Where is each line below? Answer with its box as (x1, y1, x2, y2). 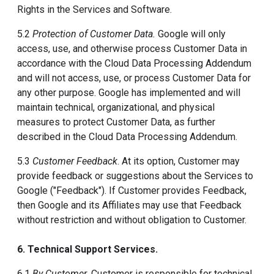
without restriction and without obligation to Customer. (17, 214, 246, 226)
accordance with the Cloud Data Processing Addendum (17, 57, 251, 69)
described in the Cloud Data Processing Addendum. (17, 131, 237, 143)
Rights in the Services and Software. (17, 4, 172, 15)
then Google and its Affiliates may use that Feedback (17, 199, 242, 211)
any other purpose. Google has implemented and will (17, 87, 240, 98)
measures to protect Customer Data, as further (17, 116, 215, 128)
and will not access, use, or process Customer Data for (17, 72, 251, 84)
